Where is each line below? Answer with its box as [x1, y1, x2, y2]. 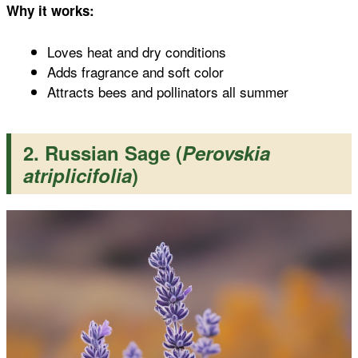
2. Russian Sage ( [23, 138, 182, 166]
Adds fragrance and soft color [47, 61, 224, 82]
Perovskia [182, 138, 270, 166]
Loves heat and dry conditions [47, 41, 226, 62]
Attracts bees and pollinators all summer [47, 81, 288, 101]
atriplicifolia [23, 161, 132, 189]
